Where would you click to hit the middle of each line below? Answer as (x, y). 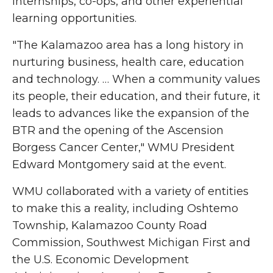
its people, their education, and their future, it (136, 96)
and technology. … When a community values (136, 79)
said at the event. (178, 165)
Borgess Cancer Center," (80, 147)
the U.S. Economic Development (101, 260)
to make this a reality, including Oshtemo (125, 208)
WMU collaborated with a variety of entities (130, 191)
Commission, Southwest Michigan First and (131, 243)
